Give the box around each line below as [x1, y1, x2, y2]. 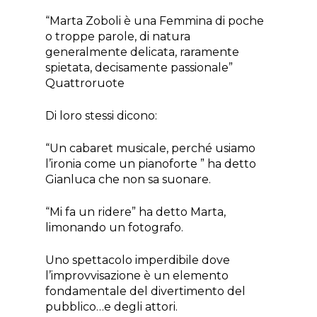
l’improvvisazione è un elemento [45, 269, 229, 283]
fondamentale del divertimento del [45, 284, 246, 299]
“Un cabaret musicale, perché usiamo [45, 142, 256, 156]
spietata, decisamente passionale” [45, 61, 234, 75]
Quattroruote [45, 76, 125, 91]
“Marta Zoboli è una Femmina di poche [45, 14, 265, 28]
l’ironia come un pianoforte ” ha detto [45, 157, 257, 171]
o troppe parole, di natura [45, 30, 191, 44]
